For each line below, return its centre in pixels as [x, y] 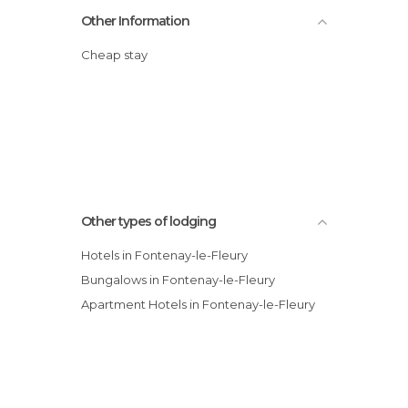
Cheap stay [119, 54]
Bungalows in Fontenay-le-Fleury [183, 279]
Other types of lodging [148, 221]
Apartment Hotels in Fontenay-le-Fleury [202, 304]
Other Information [135, 20]
